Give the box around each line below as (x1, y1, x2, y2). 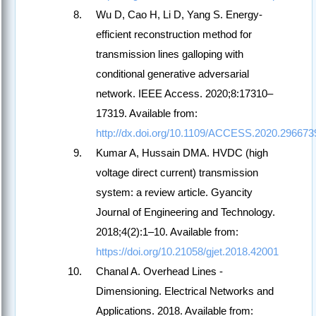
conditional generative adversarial (96, 68, 249, 80)
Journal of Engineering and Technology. (96, 206, 275, 219)
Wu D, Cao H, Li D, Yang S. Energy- (96, 8, 262, 21)
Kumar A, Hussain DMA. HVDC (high (96, 147, 268, 159)
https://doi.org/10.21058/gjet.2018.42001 (96, 245, 279, 258)
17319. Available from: (96, 107, 197, 120)
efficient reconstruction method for (96, 28, 252, 41)
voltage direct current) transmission (96, 166, 258, 179)
